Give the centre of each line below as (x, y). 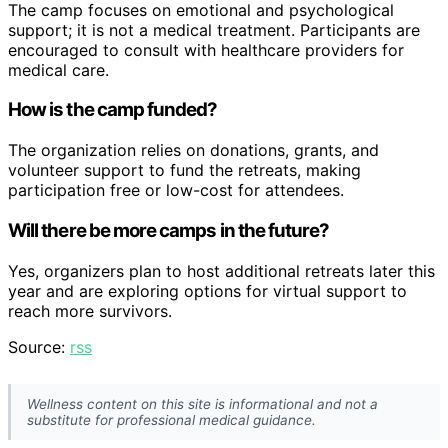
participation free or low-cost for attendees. (176, 190)
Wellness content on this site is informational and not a (202, 403)
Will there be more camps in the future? (169, 230)
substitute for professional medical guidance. (171, 419)
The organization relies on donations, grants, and (193, 150)
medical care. (58, 69)
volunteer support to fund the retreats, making (184, 170)
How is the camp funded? (113, 110)
